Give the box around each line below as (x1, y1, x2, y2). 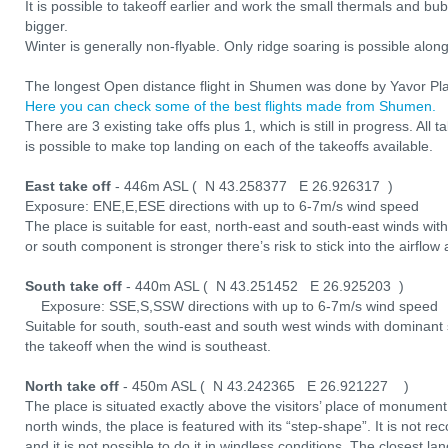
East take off (25, 178, 115, 194)
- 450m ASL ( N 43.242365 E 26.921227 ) (123, 378, 409, 394)
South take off (25, 278, 122, 294)
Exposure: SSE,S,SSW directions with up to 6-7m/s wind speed (25, 298, 438, 314)
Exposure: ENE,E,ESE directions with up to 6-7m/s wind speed (25, 198, 419, 214)
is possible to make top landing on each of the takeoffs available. (25, 138, 433, 154)
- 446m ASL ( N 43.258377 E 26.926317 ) (115, 178, 393, 194)
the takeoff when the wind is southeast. (25, 338, 271, 354)
